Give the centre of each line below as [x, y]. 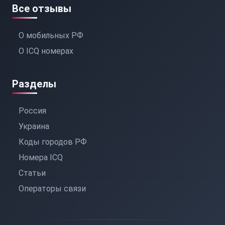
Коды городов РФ [53, 142]
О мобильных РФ [51, 35]
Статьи [32, 173]
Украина [34, 126]
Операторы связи [52, 189]
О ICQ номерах [46, 51]
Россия [32, 111]
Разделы [34, 84]
